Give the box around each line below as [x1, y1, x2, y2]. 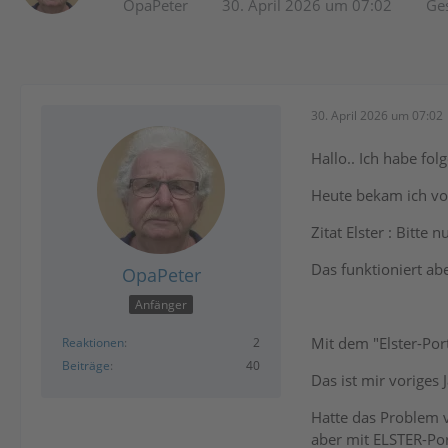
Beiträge [62, 357, 110, 374]
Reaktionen [62, 334, 124, 351]
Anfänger [135, 296, 187, 313]
